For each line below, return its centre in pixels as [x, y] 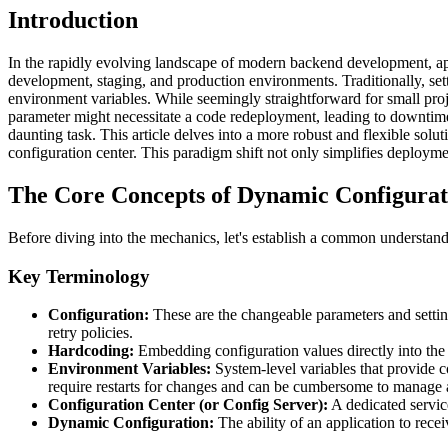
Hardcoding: [91, 351]
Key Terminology [79, 276]
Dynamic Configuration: [131, 423]
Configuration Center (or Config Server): [188, 405]
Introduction [73, 20]
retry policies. [90, 333]
